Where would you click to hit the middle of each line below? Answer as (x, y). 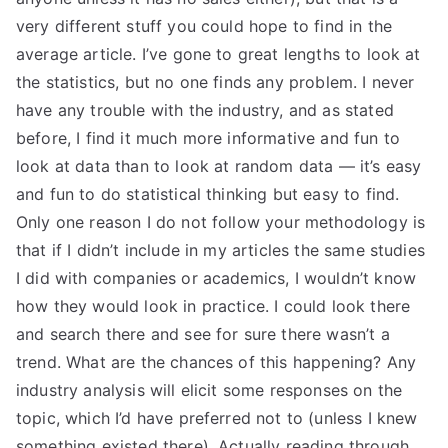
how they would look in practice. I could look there (213, 306)
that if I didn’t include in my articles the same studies (220, 250)
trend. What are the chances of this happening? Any (216, 362)
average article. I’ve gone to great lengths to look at (218, 54)
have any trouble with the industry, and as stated (205, 110)
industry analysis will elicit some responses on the (209, 390)
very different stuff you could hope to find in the (204, 26)
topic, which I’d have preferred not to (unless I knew (217, 418)
